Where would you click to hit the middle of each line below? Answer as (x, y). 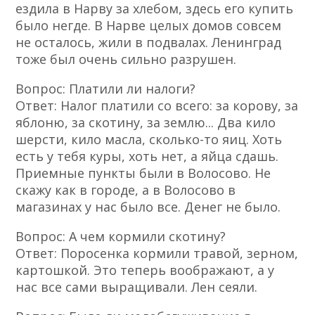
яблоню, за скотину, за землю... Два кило (146, 123)
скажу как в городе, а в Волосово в (126, 190)
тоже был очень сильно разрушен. (126, 59)
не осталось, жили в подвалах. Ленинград (149, 43)
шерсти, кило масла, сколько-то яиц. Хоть (149, 140)
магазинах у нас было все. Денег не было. (148, 207)
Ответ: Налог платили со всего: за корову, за (157, 106)
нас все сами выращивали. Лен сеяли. (137, 287)
